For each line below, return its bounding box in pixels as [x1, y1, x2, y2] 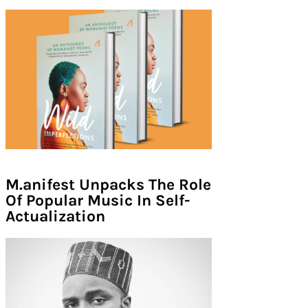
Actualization [5, 206, 105, 225]
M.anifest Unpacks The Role [5, 175, 211, 194]
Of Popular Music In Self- [5, 190, 190, 210]
